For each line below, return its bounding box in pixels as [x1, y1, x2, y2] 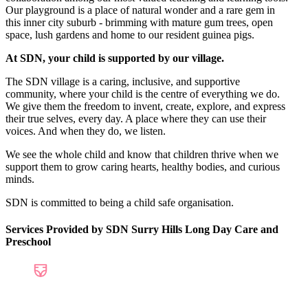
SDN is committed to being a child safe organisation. [5, 196, 234, 208]
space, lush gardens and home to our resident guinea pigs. [5, 28, 254, 41]
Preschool [5, 235, 51, 247]
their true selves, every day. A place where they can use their [5, 112, 266, 124]
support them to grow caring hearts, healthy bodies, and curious [5, 160, 280, 173]
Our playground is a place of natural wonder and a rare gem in [5, 3, 275, 16]
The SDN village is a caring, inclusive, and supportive [5, 75, 240, 87]
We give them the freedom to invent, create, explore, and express [5, 100, 285, 112]
